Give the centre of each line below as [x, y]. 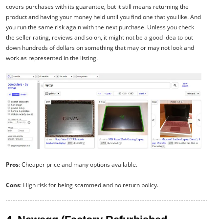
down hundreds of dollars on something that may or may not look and [100, 47]
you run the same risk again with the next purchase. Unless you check [100, 27]
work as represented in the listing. [52, 58]
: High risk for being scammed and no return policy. [89, 185]
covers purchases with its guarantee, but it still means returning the [97, 6]
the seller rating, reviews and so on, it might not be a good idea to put [99, 37]
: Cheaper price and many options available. [78, 164]
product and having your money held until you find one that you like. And [103, 17]
